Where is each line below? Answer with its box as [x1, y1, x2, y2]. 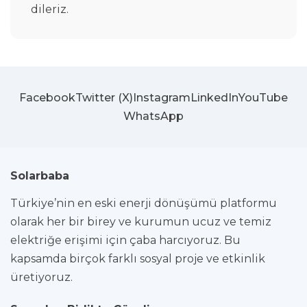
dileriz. [31, 2, 69, 16]
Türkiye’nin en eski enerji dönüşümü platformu [10, 196, 277, 210]
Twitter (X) [75, 90, 133, 104]
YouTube [238, 90, 288, 104]
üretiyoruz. [10, 270, 73, 284]
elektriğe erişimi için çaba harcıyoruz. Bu [10, 233, 241, 247]
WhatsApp [123, 109, 184, 123]
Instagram [133, 90, 191, 104]
